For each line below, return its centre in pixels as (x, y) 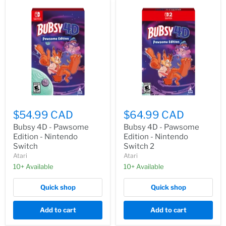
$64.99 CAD (154, 115)
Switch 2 (139, 147)
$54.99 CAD (43, 115)
